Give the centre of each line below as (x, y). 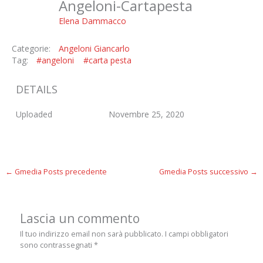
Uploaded (34, 114)
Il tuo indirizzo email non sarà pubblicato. (92, 234)
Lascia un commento (80, 219)
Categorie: (31, 49)
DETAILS (36, 90)
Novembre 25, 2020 (146, 114)
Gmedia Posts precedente (60, 171)
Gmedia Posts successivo (205, 171)
